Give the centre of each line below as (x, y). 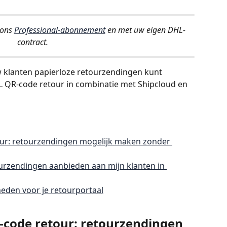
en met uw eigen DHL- (145, 30)
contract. (32, 42)
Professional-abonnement (60, 30)
